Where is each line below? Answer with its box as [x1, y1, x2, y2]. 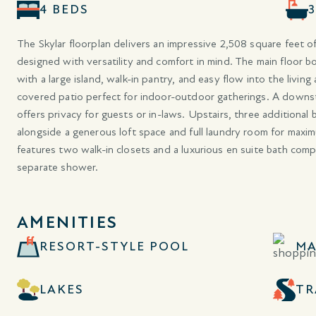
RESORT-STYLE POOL [39, 239, 189, 254]
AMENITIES [17, 212, 119, 233]
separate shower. [17, 159, 102, 174]
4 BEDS [39, 2, 89, 17]
